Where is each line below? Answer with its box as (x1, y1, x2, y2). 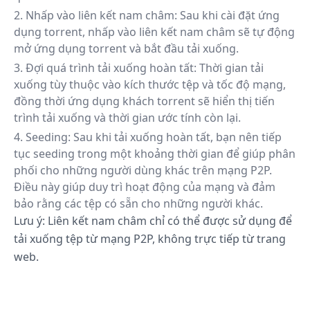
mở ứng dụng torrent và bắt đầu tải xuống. (14, 41, 239, 56)
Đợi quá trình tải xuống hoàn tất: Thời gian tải (26, 60, 264, 75)
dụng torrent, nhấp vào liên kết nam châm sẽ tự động (14, 24, 295, 39)
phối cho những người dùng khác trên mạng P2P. (14, 163, 272, 178)
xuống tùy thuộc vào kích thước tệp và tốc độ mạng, (14, 77, 286, 92)
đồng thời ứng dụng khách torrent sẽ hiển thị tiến (14, 93, 275, 109)
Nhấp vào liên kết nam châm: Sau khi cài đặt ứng (26, 8, 280, 23)
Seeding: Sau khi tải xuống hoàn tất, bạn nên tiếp (26, 129, 282, 145)
